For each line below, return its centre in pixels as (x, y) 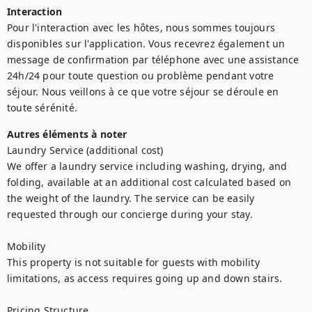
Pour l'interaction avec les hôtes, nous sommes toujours (141, 28)
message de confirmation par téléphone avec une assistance (153, 60)
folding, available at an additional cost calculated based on (149, 182)
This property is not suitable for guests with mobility (133, 262)
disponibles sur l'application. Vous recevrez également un (146, 44)
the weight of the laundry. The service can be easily (131, 198)
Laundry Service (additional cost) (85, 150)
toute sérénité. (42, 108)
